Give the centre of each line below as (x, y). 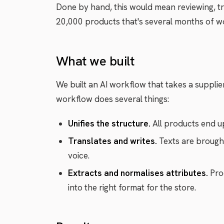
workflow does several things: (112, 99)
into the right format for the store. (132, 187)
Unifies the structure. (109, 123)
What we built (95, 61)
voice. (79, 155)
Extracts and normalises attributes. (138, 173)
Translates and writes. (112, 141)
